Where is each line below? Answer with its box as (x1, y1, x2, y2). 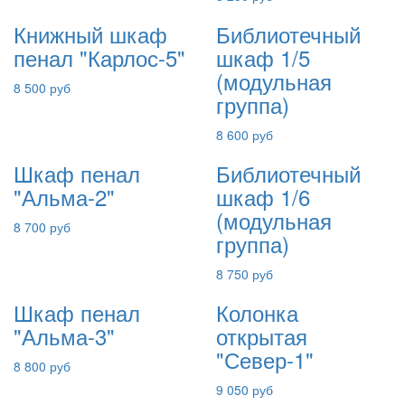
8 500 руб (14, 79, 71, 97)
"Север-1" (216, 344, 314, 375)
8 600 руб (216, 126, 273, 144)
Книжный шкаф (14, 18, 167, 50)
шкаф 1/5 (216, 42, 310, 73)
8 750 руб (216, 265, 273, 283)
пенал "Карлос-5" (14, 42, 185, 73)
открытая (216, 320, 307, 352)
